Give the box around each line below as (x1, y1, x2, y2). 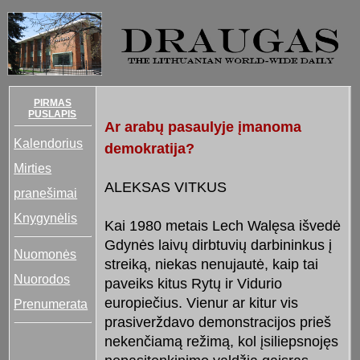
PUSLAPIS (28, 108, 77, 120)
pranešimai (14, 185, 78, 200)
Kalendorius (14, 135, 84, 150)
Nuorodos (14, 271, 71, 286)
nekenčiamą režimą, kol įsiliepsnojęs (104, 333, 338, 350)
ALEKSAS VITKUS (104, 178, 227, 195)
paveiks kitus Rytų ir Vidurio (104, 275, 282, 292)
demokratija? (104, 140, 194, 157)
